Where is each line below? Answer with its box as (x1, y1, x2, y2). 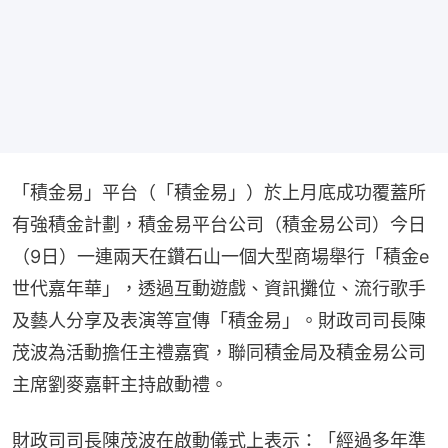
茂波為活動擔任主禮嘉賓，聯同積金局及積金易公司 (12, 341, 426, 363)
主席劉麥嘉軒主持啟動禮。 (12, 373, 228, 395)
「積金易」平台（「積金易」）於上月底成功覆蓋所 (12, 181, 426, 203)
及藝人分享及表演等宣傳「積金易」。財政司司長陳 (12, 309, 426, 331)
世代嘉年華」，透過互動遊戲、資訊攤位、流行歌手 (12, 277, 426, 299)
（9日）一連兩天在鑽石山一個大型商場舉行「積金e (12, 245, 429, 267)
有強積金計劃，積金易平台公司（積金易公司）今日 (12, 213, 426, 235)
